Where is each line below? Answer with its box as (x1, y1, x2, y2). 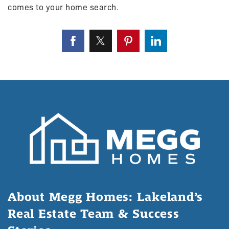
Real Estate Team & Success (8, 206, 179, 221)
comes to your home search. (8, 2, 119, 12)
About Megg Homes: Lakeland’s (8, 189, 203, 204)
